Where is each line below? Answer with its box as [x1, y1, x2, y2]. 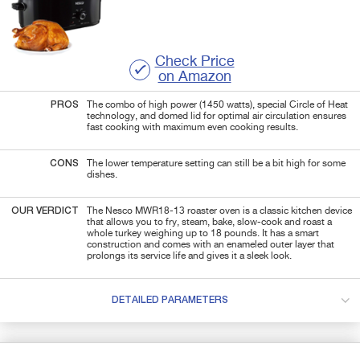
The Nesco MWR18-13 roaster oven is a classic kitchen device [87, 206, 352, 216]
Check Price [154, 54, 235, 69]
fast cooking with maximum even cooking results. [87, 122, 298, 133]
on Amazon [157, 69, 231, 84]
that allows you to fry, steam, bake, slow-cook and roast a [87, 217, 332, 227]
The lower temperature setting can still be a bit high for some [87, 158, 346, 169]
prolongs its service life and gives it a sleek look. [87, 251, 294, 261]
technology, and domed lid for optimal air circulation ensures [87, 111, 346, 121]
